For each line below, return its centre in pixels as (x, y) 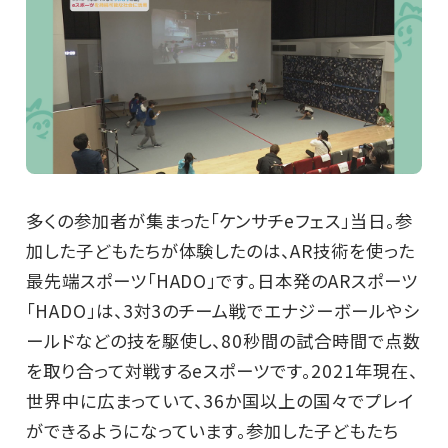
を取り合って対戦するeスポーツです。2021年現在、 (221, 371)
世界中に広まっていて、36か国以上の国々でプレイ (219, 401)
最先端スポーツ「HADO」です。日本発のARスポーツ (221, 281)
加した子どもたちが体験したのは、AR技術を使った (220, 251)
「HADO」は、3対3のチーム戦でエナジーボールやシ (222, 311)
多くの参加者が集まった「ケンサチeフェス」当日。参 (219, 221)
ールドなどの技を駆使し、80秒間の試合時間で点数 (223, 341)
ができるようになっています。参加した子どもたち (212, 431)
